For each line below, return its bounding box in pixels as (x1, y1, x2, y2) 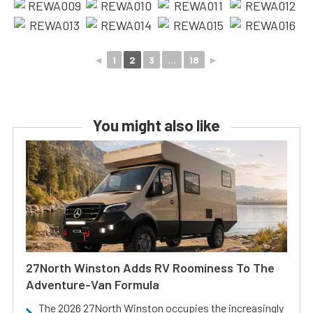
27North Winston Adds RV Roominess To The (26, 259, 275, 275)
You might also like (93, 115, 220, 134)
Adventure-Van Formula (26, 276, 159, 292)
